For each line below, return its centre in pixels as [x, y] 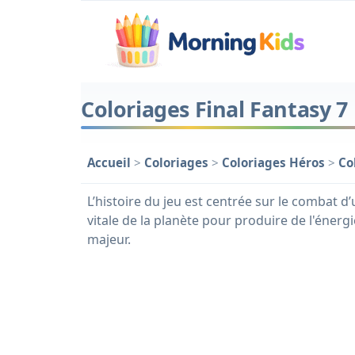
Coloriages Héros [273, 163]
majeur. [109, 240]
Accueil [109, 163]
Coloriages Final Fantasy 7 [214, 109]
